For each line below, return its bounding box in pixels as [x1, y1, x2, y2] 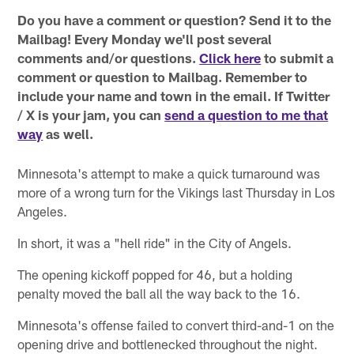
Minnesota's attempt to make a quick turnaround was [17, 165, 321, 182]
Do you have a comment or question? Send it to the [17, 12, 332, 28]
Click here [199, 50, 262, 66]
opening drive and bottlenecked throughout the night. [17, 336, 318, 352]
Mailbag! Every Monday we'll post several [17, 31, 273, 47]
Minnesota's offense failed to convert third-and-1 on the [17, 317, 335, 333]
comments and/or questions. [17, 50, 197, 66]
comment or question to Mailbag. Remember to [17, 69, 308, 85]
